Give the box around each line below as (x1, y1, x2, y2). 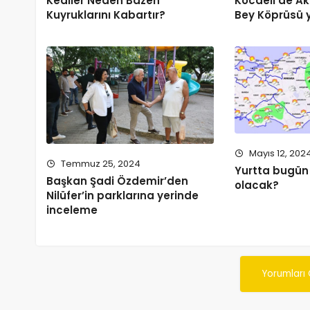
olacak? (235, 178, 280, 193)
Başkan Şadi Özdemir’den (46, 174, 188, 189)
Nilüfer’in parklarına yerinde (46, 188, 199, 203)
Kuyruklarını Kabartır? (46, 8, 165, 23)
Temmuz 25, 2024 (59, 157, 140, 171)
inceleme (46, 203, 98, 218)
